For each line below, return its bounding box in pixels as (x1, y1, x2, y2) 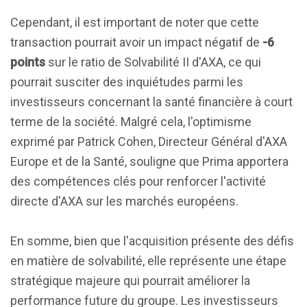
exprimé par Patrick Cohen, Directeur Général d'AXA (10, 134, 287, 149)
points (10, 55, 45, 69)
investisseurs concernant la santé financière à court (10, 95, 293, 109)
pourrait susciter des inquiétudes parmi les (10, 75, 243, 89)
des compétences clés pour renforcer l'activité (10, 174, 266, 188)
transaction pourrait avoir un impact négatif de (10, 35, 262, 49)
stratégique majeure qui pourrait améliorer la (10, 273, 250, 288)
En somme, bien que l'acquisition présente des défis (10, 234, 294, 248)
